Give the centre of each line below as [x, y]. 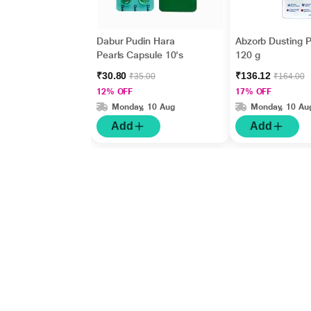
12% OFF [115, 92]
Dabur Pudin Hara [135, 41]
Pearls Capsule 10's [140, 55]
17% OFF [253, 92]
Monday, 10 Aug [143, 107]
